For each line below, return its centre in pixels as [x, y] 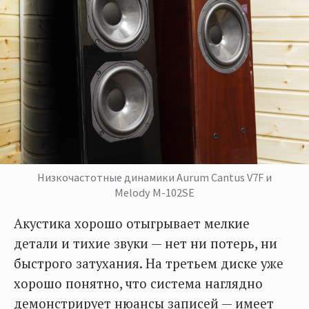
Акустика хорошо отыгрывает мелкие [132, 224]
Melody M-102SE [154, 193]
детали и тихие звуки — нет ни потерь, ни [146, 244]
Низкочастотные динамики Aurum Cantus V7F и [154, 178]
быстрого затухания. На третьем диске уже [149, 264]
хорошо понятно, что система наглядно [138, 284]
